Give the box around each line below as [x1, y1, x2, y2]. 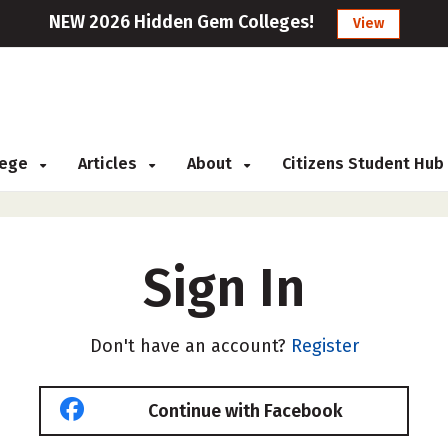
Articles [78, 154, 141, 173]
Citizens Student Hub [282, 154, 444, 173]
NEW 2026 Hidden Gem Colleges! [48, 11, 314, 33]
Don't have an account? [89, 335, 291, 357]
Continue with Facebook [147, 400, 343, 422]
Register [290, 335, 359, 357]
